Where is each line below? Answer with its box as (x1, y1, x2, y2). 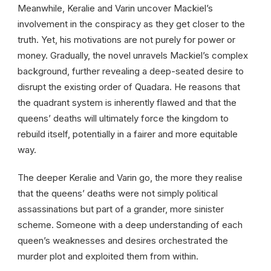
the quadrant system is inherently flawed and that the (18, 96, 237, 108)
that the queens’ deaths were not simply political (18, 187, 218, 199)
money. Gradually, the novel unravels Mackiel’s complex (18, 49, 248, 61)
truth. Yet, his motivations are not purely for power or (18, 33, 235, 45)
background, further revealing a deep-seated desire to (18, 65, 244, 77)
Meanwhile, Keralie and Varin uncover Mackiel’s (18, 2, 213, 14)
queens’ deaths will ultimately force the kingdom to (18, 112, 229, 124)
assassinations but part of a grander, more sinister (18, 203, 224, 215)
